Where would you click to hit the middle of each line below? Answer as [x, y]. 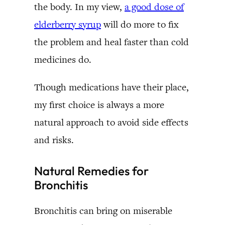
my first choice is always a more [99, 104]
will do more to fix [140, 24]
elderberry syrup [68, 24]
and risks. [54, 140]
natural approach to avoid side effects [111, 122]
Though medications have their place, [111, 87]
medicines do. [63, 59]
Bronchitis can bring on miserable [103, 210]
